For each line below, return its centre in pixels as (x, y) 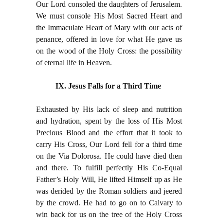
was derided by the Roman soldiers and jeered (109, 191)
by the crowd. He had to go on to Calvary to (109, 203)
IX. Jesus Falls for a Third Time (109, 86)
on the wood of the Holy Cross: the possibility (109, 51)
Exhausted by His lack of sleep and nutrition (109, 109)
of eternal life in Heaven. (75, 63)
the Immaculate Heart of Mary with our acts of (109, 28)
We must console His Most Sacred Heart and (109, 16)
